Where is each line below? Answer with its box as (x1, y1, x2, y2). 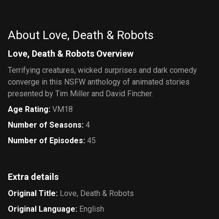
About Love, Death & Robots (8, 28, 153, 42)
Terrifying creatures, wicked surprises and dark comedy (8, 66, 197, 75)
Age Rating (8, 105, 48, 114)
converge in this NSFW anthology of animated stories (8, 77, 190, 87)
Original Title (8, 189, 56, 198)
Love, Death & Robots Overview (8, 48, 133, 59)
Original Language (8, 204, 75, 214)
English (79, 204, 104, 214)
